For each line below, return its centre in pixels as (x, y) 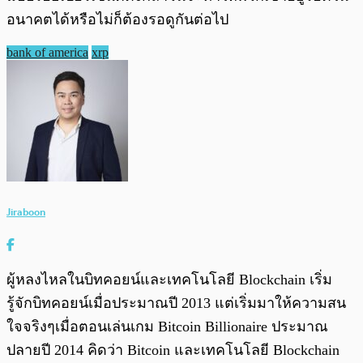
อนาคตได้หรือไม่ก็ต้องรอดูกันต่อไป (117, 20)
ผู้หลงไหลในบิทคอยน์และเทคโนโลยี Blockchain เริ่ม (169, 279)
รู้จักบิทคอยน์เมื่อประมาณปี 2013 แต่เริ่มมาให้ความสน (176, 303)
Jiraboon (26, 211)
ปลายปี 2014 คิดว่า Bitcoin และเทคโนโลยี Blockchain (173, 350)
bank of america (47, 53)
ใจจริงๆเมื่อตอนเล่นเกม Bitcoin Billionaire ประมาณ (167, 326)
